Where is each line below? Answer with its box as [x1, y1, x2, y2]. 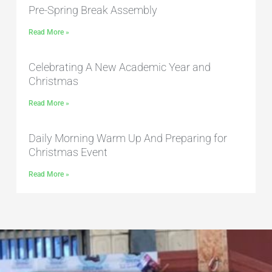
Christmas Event [29, 146, 108, 159]
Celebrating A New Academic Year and [29, 61, 211, 74]
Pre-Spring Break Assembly [29, 4, 158, 17]
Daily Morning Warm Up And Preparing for [29, 132, 228, 145]
